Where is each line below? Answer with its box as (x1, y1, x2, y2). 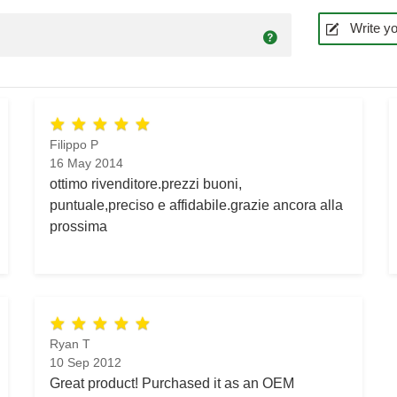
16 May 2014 (49, 156, 123, 171)
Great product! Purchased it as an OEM (49, 374, 294, 391)
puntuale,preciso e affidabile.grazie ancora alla (49, 197, 343, 214)
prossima (49, 218, 107, 235)
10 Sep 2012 (49, 354, 121, 370)
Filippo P (49, 137, 98, 152)
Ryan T (49, 336, 90, 351)
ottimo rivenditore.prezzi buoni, (49, 175, 242, 192)
